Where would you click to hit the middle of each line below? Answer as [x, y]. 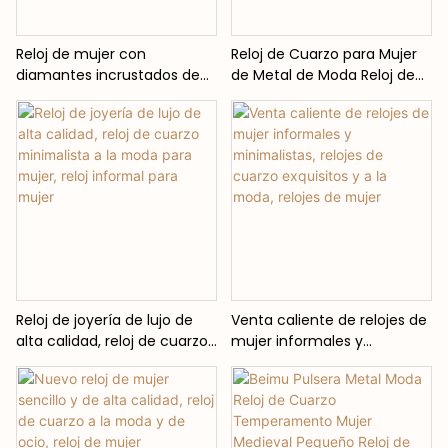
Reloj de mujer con [81, 54]
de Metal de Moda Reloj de [322, 75]
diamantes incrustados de [108, 75]
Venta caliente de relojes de [328, 320]
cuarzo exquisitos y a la [311, 383]
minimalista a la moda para [112, 362]
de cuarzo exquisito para [102, 138]
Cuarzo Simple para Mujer [320, 96]
